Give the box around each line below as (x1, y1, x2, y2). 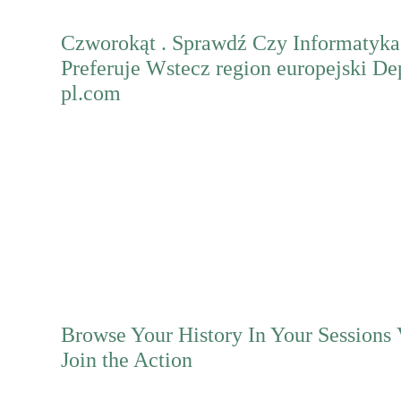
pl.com (61, 81, 121, 105)
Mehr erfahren (64, 184, 169, 205)
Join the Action (61, 347, 192, 371)
